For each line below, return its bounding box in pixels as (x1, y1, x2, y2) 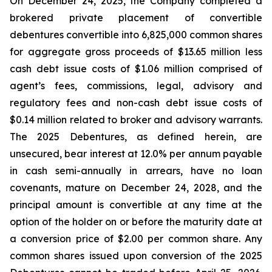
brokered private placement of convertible (10, 12, 262, 24)
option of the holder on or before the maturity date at (10, 216, 262, 228)
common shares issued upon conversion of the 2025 (10, 250, 262, 262)
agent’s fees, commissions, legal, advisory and (10, 80, 262, 92)
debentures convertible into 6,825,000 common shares (10, 29, 262, 41)
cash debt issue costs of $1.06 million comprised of (10, 63, 262, 75)
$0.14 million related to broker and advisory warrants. (10, 114, 262, 126)
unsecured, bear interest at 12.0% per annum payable (10, 148, 262, 160)
